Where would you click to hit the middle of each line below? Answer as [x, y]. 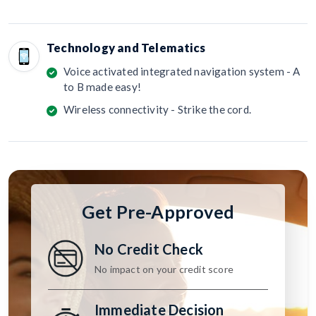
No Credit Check [149, 249]
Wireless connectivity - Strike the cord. [157, 110]
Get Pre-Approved [158, 212]
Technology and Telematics [126, 48]
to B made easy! [102, 87]
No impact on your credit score [164, 269]
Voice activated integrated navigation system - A [182, 72]
